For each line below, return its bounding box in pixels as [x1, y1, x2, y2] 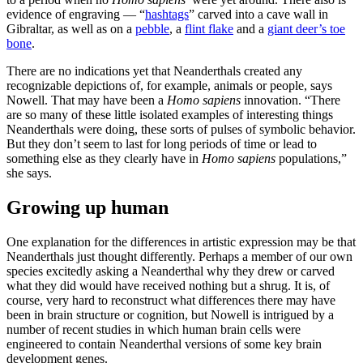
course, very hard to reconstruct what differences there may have [6, 293, 335, 308]
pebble [135, 22, 169, 36]
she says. [6, 166, 52, 181]
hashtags [145, 7, 189, 22]
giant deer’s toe [267, 22, 345, 36]
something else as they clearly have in [6, 152, 202, 166]
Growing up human [6, 197, 169, 219]
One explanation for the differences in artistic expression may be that [6, 235, 356, 250]
